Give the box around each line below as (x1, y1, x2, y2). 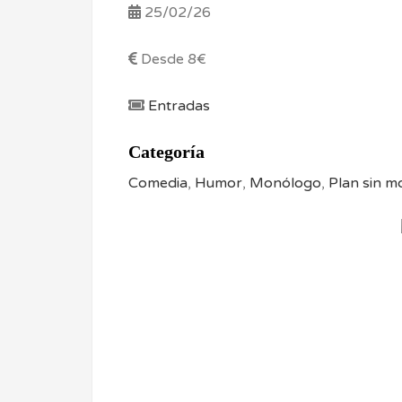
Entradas (144, 96, 210, 115)
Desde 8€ (141, 49, 206, 68)
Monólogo (249, 173, 321, 192)
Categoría (128, 141, 205, 162)
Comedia (128, 173, 188, 192)
